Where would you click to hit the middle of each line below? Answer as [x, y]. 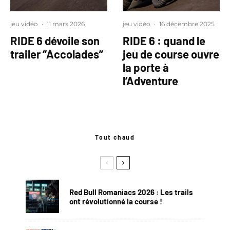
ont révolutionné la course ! [116, 201]
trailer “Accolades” [57, 54]
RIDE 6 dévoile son [55, 41]
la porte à [146, 67]
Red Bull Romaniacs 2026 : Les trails [131, 192]
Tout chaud [115, 137]
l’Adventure [150, 81]
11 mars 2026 [66, 24]
